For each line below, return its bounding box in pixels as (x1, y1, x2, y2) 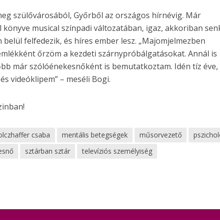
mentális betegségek (62, 130, 128, 139)
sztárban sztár (25, 146, 71, 156)
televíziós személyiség (82, 146, 153, 156)
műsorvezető (139, 130, 182, 139)
